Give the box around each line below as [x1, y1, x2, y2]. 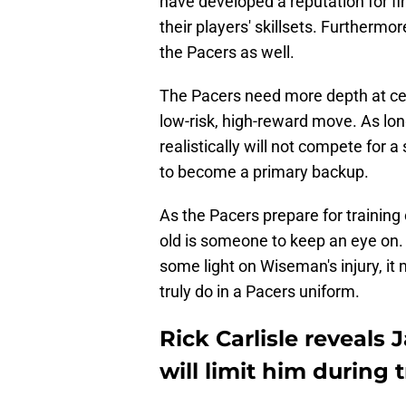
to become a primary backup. [159, 162, 369, 182]
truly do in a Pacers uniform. [159, 282, 360, 302]
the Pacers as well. [159, 43, 295, 63]
